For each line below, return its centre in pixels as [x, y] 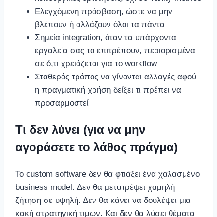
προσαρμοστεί [62, 103]
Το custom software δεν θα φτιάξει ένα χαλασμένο [108, 174]
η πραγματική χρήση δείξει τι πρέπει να [108, 90]
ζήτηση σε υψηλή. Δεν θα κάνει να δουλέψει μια [103, 200]
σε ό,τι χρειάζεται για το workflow [96, 63]
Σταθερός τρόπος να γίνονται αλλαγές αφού [116, 77]
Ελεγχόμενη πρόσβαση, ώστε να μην [104, 11]
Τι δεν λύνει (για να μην [80, 129]
